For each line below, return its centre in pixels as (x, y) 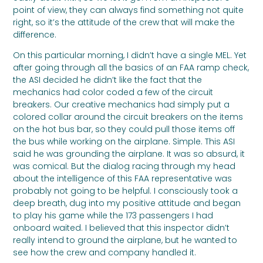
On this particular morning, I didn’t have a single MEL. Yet (130, 55)
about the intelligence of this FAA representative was (123, 179)
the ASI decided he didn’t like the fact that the (108, 80)
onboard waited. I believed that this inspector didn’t (122, 228)
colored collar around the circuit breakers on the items (128, 117)
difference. (35, 34)
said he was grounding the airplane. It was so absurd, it (129, 154)
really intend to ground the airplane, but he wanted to (125, 240)
